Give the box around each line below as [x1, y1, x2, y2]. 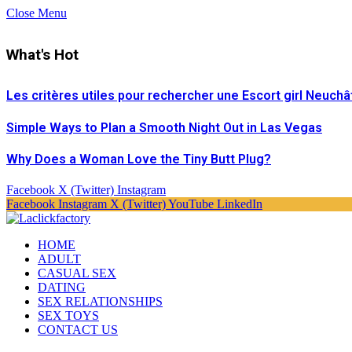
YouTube [168, 197, 214, 211]
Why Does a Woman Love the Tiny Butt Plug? [6, 151, 271, 167]
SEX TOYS [38, 309, 99, 323]
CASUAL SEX [38, 266, 116, 280]
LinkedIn [217, 197, 262, 211]
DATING [38, 280, 86, 295]
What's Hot [6, 45, 79, 64]
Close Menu [6, 6, 67, 20]
